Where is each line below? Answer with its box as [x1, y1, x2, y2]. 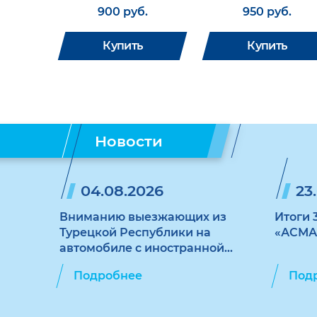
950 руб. [243, 5, 292, 18]
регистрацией [59, 257, 145, 270]
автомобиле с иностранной [59, 241, 224, 255]
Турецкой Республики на [59, 226, 211, 239]
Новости [95, 132, 163, 150]
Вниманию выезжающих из [59, 210, 226, 224]
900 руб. [98, 5, 148, 18]
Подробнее [74, 269, 142, 282]
